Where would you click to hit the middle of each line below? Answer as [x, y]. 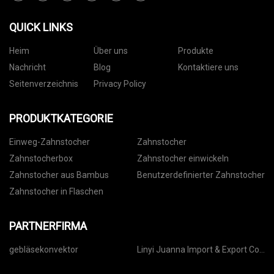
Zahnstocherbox [41, 159]
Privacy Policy [120, 84]
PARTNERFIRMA [48, 226]
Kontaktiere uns [208, 68]
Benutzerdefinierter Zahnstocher [201, 175]
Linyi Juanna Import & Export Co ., [146, 250]
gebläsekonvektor [44, 250]
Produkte [195, 51]
